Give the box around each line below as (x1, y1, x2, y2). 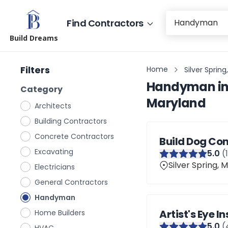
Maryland (147, 95, 206, 111)
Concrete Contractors (35, 131, 114, 141)
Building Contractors (35, 116, 107, 126)
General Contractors (35, 177, 108, 187)
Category (20, 83, 63, 95)
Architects (35, 101, 71, 111)
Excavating (35, 147, 73, 157)
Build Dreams (10, 33, 58, 43)
